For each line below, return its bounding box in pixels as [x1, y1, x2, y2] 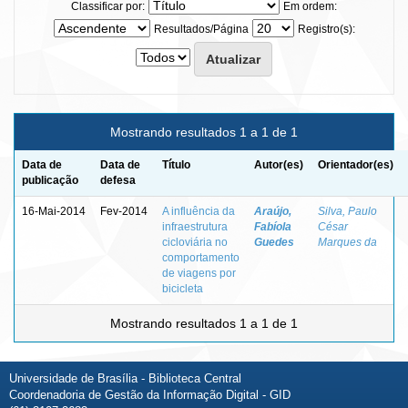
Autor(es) [254, 158, 303, 171]
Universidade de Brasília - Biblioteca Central [9, 371, 241, 385]
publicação [22, 173, 78, 187]
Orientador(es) [318, 158, 393, 171]
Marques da [318, 235, 377, 249]
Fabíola [254, 219, 291, 233]
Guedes [254, 235, 294, 249]
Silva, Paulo [318, 204, 377, 218]
